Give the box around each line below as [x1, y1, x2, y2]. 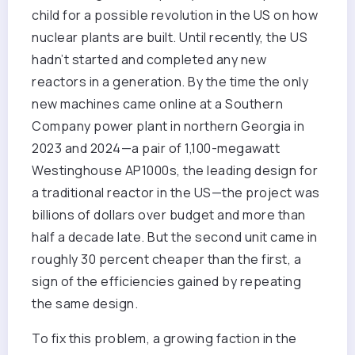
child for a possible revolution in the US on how [32, 6, 318, 25]
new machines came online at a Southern [32, 95, 283, 113]
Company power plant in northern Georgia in [32, 117, 304, 136]
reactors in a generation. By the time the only [32, 73, 308, 91]
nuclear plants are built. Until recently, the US [32, 29, 307, 47]
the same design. [32, 295, 138, 313]
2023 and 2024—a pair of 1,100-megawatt [32, 139, 280, 158]
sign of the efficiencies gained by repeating [32, 273, 301, 291]
